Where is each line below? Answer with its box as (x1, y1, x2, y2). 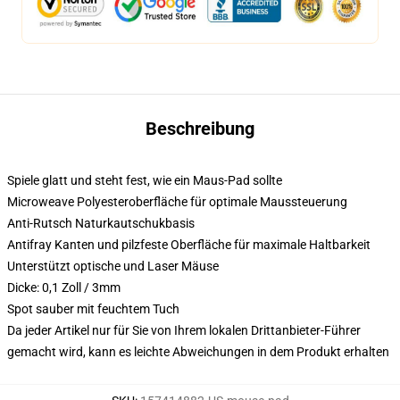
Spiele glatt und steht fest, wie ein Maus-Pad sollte (7, 173, 282, 187)
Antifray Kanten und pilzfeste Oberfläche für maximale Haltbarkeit (7, 237, 371, 252)
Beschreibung (146, 118, 254, 139)
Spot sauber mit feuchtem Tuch (7, 302, 179, 316)
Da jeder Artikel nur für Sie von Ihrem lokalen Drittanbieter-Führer (7, 323, 361, 337)
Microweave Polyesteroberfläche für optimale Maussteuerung (7, 195, 347, 209)
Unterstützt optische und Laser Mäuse (7, 259, 219, 273)
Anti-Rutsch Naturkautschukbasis (7, 216, 195, 230)
